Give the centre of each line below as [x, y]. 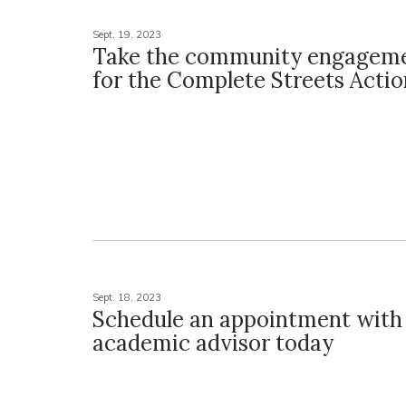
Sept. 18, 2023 [127, 298]
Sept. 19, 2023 [127, 35]
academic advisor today [213, 343]
